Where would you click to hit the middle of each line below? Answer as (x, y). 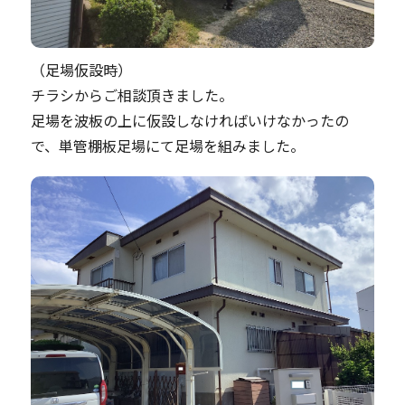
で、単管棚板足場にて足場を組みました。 (168, 146)
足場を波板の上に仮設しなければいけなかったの (190, 120)
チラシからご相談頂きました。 (132, 95)
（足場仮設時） (81, 70)
